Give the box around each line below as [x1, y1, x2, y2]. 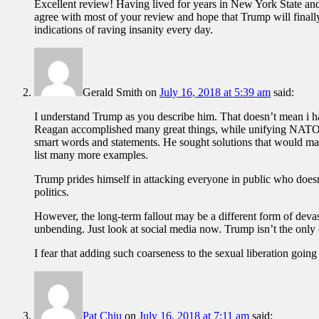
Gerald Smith [83, 86, 142, 99]
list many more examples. [34, 149, 148, 162]
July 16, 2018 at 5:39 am [159, 86, 271, 99]
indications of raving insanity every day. [34, 23, 213, 36]
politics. [34, 186, 69, 199]
